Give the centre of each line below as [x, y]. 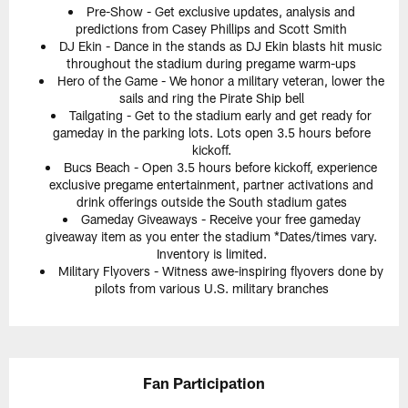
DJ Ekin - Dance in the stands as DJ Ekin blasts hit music [220, 46]
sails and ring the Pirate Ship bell [211, 98]
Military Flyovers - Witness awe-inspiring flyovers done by [220, 271]
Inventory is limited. [211, 254]
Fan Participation [204, 382]
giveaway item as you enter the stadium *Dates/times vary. [211, 237]
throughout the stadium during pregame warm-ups [211, 64]
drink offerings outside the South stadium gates [211, 202]
